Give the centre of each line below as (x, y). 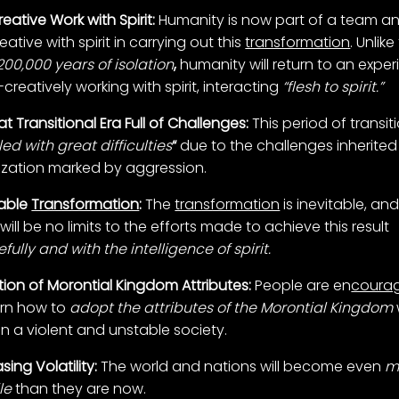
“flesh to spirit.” (333, 87)
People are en (301, 286)
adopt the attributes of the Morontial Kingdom (233, 308)
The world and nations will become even (241, 367)
